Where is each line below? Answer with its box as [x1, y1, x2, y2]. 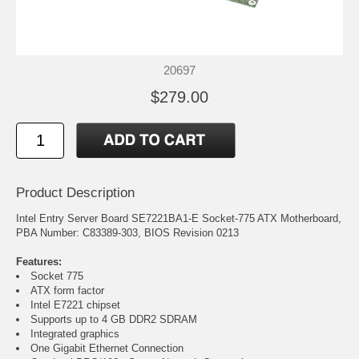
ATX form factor [30, 284, 104, 297]
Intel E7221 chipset [30, 299, 120, 312]
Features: [16, 256, 62, 268]
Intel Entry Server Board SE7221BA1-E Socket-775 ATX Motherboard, [16, 212, 341, 225]
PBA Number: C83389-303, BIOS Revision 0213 [16, 227, 239, 240]
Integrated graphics [30, 328, 119, 341]
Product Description [16, 185, 135, 201]
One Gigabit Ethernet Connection [30, 342, 184, 355]
